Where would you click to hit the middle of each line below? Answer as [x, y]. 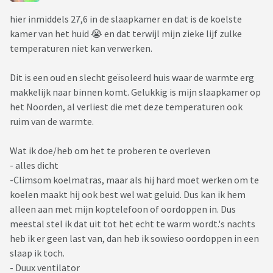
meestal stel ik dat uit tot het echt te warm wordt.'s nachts [133, 224]
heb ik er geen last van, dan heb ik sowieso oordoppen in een [134, 239]
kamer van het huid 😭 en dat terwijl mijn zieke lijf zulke [126, 34]
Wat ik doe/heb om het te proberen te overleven [110, 151]
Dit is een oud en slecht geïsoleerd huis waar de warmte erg [132, 78]
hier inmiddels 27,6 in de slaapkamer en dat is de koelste [126, 19]
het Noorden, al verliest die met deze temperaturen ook [126, 107]
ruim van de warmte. [52, 122]
